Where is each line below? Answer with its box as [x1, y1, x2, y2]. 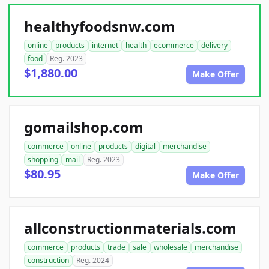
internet [92, 40, 118, 51]
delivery [201, 40, 228, 51]
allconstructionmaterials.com [24, 218, 237, 238]
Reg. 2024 [76, 255, 109, 266]
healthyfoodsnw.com [24, 16, 175, 37]
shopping [28, 154, 58, 165]
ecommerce [154, 40, 194, 51]
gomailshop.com [24, 117, 144, 138]
